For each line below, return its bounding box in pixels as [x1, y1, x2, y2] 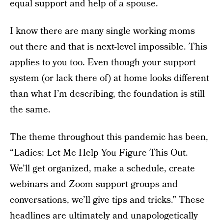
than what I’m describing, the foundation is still [10, 87, 205, 101]
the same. [10, 103, 51, 116]
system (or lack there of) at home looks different [10, 72, 209, 85]
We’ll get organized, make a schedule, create [10, 162, 195, 175]
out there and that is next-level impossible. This [10, 40, 207, 54]
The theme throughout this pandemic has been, [10, 131, 208, 144]
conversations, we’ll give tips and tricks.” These [10, 193, 205, 207]
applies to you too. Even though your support [10, 56, 196, 69]
